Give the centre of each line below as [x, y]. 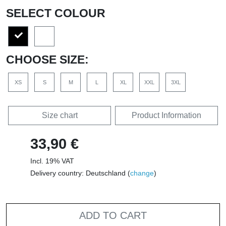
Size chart [60, 116]
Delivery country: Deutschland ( [80, 173]
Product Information [166, 116]
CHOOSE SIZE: [47, 60]
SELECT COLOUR [56, 13]
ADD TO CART [113, 216]
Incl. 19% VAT [52, 161]
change [142, 173]
